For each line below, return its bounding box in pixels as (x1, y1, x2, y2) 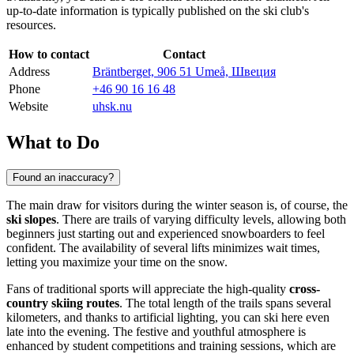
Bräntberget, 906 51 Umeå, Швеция (92, 64, 276, 78)
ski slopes (6, 212, 56, 226)
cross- (289, 281, 320, 296)
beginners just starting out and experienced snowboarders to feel (6, 226, 325, 240)
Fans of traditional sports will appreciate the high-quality (6, 281, 289, 296)
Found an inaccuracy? (13, 171, 114, 183)
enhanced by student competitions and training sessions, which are (6, 338, 336, 352)
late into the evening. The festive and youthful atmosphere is (6, 324, 306, 338)
